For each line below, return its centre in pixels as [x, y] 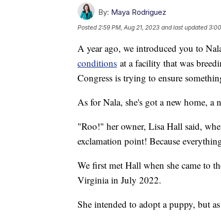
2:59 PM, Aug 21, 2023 [129, 27]
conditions [97, 63]
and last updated [184, 27]
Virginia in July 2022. [119, 180]
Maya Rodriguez [139, 12]
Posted [88, 27]
